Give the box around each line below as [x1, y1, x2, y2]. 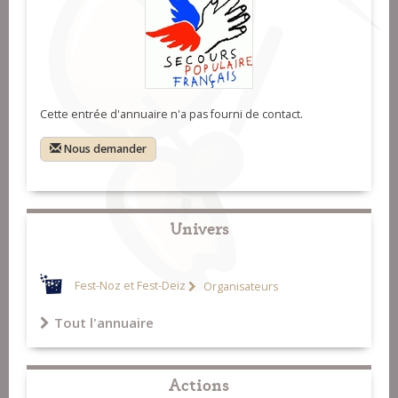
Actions [169, 371, 229, 396]
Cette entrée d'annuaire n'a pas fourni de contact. [40, 107, 303, 123]
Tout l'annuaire [54, 314, 154, 332]
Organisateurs [201, 278, 278, 294]
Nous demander [64, 141, 147, 157]
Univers [169, 215, 229, 240]
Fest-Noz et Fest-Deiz [75, 278, 186, 294]
